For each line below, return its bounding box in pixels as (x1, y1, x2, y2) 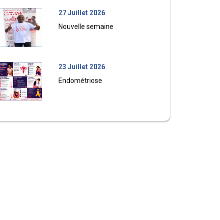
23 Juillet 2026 (58, 63, 106, 71)
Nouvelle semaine (58, 23, 114, 30)
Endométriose (58, 77, 103, 84)
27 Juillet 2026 (58, 9, 106, 17)
